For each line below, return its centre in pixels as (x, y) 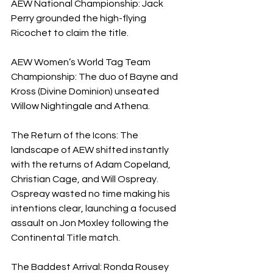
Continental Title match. (66, 238)
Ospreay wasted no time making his (91, 194)
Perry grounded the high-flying (80, 19)
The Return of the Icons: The (76, 136)
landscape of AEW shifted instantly (91, 150)
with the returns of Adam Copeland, (92, 165)
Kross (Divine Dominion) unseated (86, 92)
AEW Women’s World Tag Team (82, 62)
